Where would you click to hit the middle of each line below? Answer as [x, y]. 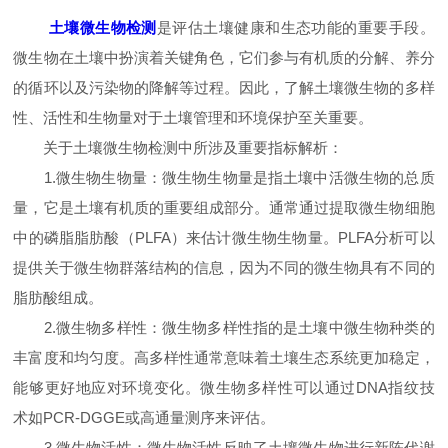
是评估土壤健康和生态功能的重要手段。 [295, 27]
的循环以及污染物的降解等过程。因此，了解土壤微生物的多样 [224, 87]
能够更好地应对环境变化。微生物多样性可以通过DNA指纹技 [224, 387]
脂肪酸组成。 [58, 297]
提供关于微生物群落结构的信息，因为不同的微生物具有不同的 [224, 267]
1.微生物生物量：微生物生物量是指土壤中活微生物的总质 [224, 177]
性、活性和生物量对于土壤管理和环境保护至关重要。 [193, 117]
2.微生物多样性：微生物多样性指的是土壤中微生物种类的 [224, 327]
